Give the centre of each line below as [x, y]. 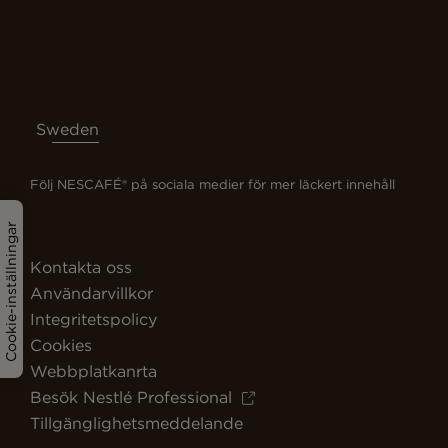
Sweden [67, 128]
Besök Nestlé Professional [131, 397]
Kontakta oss [81, 267]
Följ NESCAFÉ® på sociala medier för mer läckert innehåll [212, 185]
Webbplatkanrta [93, 371]
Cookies [61, 345]
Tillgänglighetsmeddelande [136, 423]
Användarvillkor [91, 293]
